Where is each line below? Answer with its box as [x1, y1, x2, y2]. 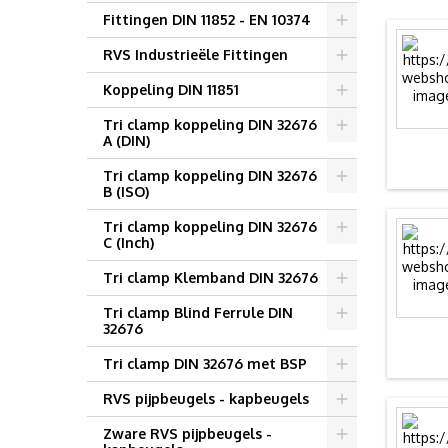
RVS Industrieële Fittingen [103, 46, 288, 63]
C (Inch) [103, 234, 154, 251]
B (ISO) [103, 183, 149, 200]
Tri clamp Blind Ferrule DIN [103, 304, 293, 321]
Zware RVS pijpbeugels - [103, 425, 272, 442]
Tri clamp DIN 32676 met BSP [103, 355, 307, 372]
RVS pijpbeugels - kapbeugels [103, 390, 309, 407]
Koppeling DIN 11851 [103, 81, 239, 98]
